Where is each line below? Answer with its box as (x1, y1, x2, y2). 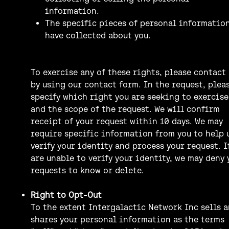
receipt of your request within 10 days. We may (31, 116, 223, 126)
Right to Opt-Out (31, 190, 102, 199)
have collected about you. (45, 30, 151, 40)
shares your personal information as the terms (31, 214, 224, 224)
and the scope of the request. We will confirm (31, 104, 220, 113)
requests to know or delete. (31, 165, 144, 175)
